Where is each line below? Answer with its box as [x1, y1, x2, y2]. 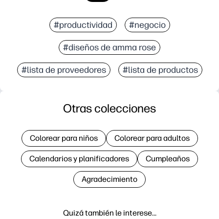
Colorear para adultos [114, 133, 190, 143]
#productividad [53, 19, 112, 30]
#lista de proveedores [21, 64, 106, 75]
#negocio [129, 19, 166, 30]
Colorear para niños [29, 133, 98, 143]
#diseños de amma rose [63, 42, 156, 53]
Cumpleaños [146, 153, 190, 163]
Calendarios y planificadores [29, 153, 129, 163]
